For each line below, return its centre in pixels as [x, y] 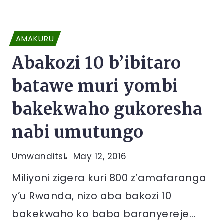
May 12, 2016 [100, 156]
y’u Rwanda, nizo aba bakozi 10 [92, 196]
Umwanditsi [39, 156]
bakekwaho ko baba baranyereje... [104, 214]
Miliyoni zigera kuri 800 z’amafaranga [109, 178]
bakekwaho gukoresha [107, 109]
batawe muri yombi [95, 86]
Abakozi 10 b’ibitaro [96, 63]
